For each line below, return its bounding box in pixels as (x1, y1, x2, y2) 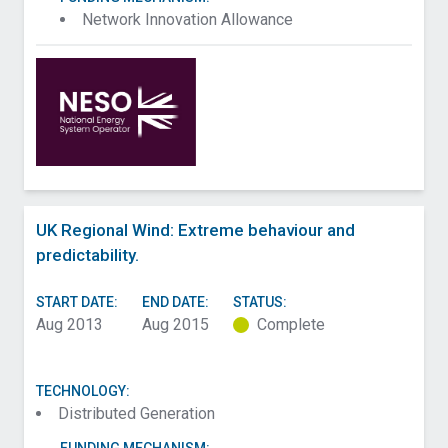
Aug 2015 (142, 315, 209, 335)
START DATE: (36, 294, 118, 311)
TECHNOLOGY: (36, 383, 130, 400)
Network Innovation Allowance (82, 10, 293, 30)
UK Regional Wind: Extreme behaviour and (36, 220, 355, 241)
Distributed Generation (58, 404, 215, 424)
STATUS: (233, 294, 287, 311)
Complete (257, 315, 325, 335)
